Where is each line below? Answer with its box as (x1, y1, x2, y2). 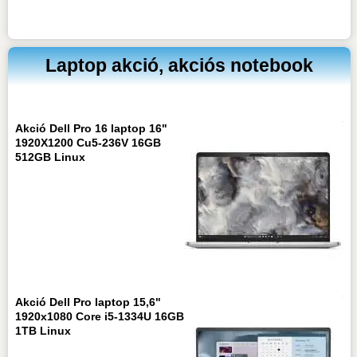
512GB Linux (14, 151, 85, 164)
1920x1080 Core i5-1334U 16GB (14, 310, 184, 324)
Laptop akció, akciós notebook (45, 55, 314, 76)
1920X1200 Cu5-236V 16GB (14, 136, 161, 150)
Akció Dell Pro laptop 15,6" (14, 296, 161, 309)
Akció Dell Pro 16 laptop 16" (14, 122, 167, 135)
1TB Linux (14, 324, 71, 338)
